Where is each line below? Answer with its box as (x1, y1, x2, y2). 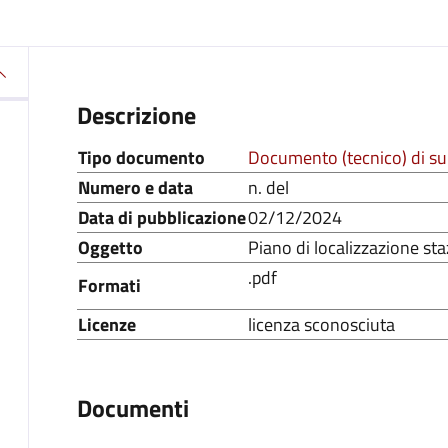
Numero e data (78, 174, 193, 201)
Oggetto (78, 234, 143, 261)
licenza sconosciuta (248, 311, 395, 338)
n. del (248, 174, 289, 201)
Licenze (78, 311, 136, 338)
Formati (78, 272, 141, 299)
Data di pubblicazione (78, 204, 246, 231)
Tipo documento (78, 144, 205, 171)
